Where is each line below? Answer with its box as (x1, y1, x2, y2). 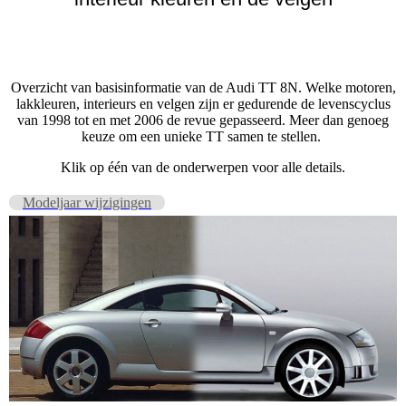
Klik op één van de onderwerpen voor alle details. (61, 159, 345, 175)
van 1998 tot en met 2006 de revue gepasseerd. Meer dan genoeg (17, 112, 389, 128)
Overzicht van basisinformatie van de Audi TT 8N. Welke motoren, (10, 80, 396, 95)
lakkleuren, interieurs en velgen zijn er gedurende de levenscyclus (15, 96, 391, 111)
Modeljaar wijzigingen (23, 195, 151, 210)
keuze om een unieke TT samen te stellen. (82, 129, 324, 144)
